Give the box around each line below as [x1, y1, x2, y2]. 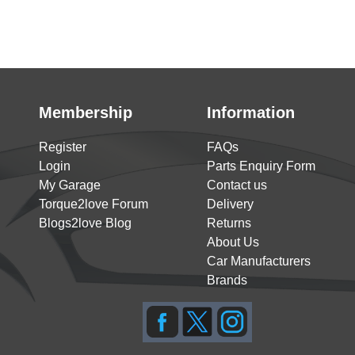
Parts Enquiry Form [207, 159, 315, 173]
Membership [39, 104, 132, 121]
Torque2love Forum [39, 197, 148, 211]
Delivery [207, 197, 254, 211]
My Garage [39, 178, 101, 192]
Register [39, 140, 86, 154]
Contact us [207, 178, 267, 192]
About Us [207, 235, 259, 249]
